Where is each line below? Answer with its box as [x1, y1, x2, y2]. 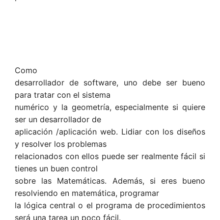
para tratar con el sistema [15, 90, 110, 100]
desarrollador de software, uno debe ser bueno [15, 78, 205, 88]
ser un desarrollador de [15, 114, 101, 125]
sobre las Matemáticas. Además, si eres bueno [15, 176, 205, 186]
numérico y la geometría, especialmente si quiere [15, 102, 205, 112]
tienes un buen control [15, 164, 98, 174]
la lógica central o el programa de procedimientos [15, 200, 205, 211]
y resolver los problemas [15, 139, 107, 149]
